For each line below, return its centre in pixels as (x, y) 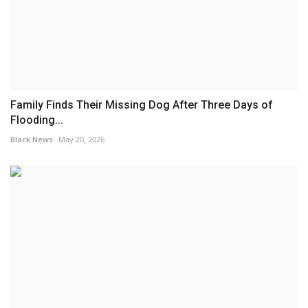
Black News (32, 139)
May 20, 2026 (81, 139)
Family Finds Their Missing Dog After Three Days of (142, 104)
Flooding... (37, 120)
